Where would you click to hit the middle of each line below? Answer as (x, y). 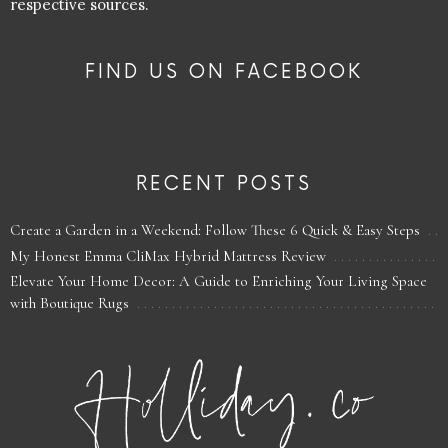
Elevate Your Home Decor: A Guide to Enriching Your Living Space (218, 281)
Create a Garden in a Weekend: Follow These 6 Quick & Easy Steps (215, 229)
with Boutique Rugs (69, 303)
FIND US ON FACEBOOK (224, 72)
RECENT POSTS (224, 185)
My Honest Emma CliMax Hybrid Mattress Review (168, 255)
